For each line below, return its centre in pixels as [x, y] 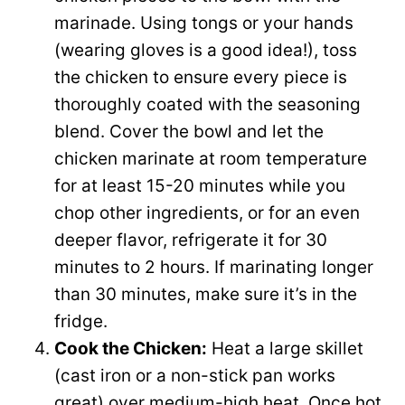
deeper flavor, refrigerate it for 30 [191, 240]
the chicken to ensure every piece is [201, 78]
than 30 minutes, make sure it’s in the [206, 295]
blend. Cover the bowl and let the [189, 132]
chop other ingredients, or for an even [207, 213]
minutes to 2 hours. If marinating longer [214, 268]
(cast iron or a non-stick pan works [195, 376]
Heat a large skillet [285, 349]
